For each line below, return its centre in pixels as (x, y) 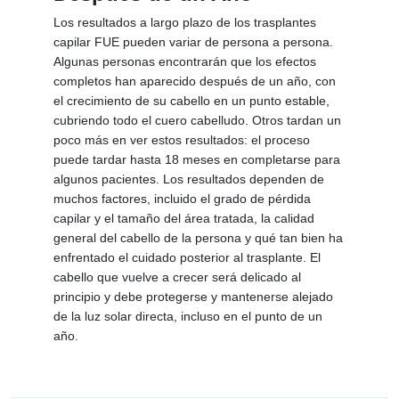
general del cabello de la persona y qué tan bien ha (198, 238)
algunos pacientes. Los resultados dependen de (189, 179)
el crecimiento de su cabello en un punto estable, (191, 101)
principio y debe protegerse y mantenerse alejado (193, 297)
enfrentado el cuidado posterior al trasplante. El (187, 258)
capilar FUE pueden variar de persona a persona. (193, 42)
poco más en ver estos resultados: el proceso (182, 140)
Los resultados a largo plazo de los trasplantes (185, 23)
